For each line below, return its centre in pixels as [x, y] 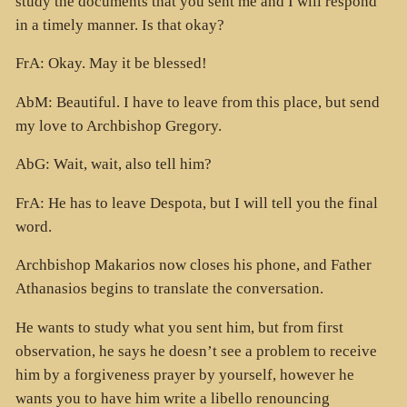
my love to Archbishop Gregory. [118, 125]
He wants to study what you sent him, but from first [179, 327]
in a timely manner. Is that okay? [119, 25]
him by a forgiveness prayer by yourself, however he [184, 374]
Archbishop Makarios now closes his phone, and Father [193, 265]
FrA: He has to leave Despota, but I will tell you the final [196, 203]
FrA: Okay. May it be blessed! [111, 64]
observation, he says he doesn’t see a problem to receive [196, 351]
